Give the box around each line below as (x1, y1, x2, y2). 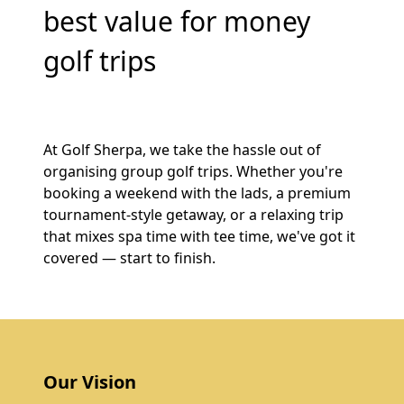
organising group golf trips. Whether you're (43, 161, 343, 181)
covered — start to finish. (43, 248, 216, 268)
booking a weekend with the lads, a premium (43, 183, 351, 203)
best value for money (43, 3, 310, 40)
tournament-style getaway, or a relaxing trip (43, 205, 344, 225)
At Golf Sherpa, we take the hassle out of (43, 140, 321, 160)
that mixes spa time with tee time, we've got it (43, 226, 355, 246)
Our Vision (43, 370, 136, 394)
